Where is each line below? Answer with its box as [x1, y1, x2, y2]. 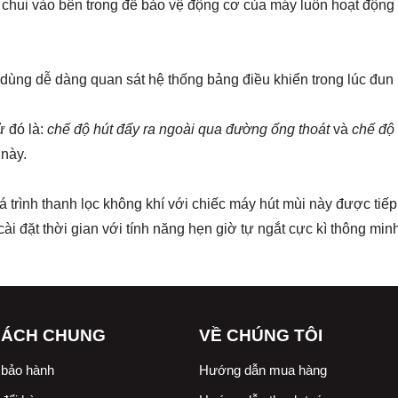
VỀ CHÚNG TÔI [199, 325, 322, 345]
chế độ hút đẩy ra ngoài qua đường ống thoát [47, 121, 330, 137]
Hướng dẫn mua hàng [199, 362, 327, 378]
